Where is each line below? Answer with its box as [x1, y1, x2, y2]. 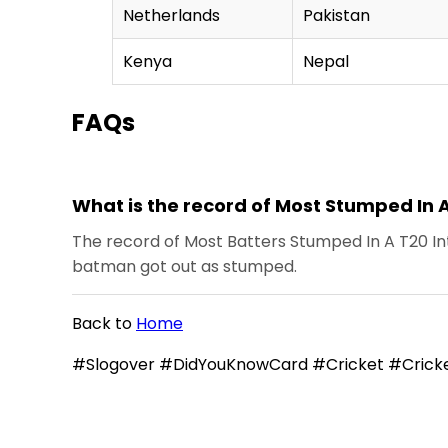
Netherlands [123, 3, 220, 27]
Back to [72, 312, 136, 336]
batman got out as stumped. [72, 255, 297, 279]
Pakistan [303, 3, 370, 27]
